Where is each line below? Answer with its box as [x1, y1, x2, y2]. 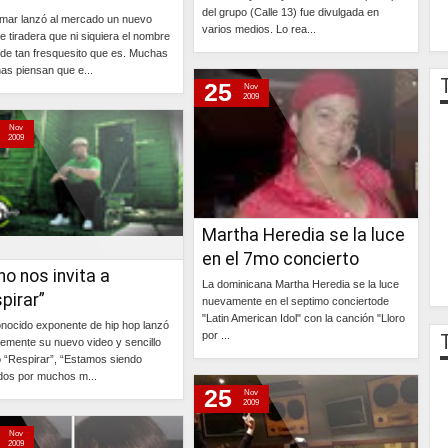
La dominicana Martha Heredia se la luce [202, 278, 399, 290]
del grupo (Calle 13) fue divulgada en [202, 6, 379, 18]
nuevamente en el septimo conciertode [202, 295, 389, 307]
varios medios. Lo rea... [202, 23, 316, 35]
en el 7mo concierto [202, 249, 359, 269]
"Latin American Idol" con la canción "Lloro [202, 312, 405, 324]
